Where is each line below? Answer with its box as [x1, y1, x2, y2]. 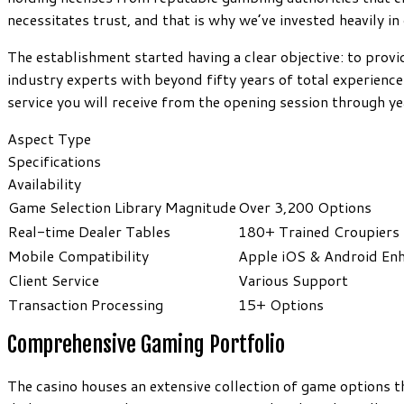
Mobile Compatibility [8, 244, 149, 266]
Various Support [238, 269, 348, 290]
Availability [7, 172, 81, 194]
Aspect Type [7, 127, 91, 149]
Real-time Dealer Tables [8, 220, 170, 242]
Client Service [8, 269, 99, 290]
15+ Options [238, 293, 324, 315]
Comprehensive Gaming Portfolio [7, 331, 285, 359]
